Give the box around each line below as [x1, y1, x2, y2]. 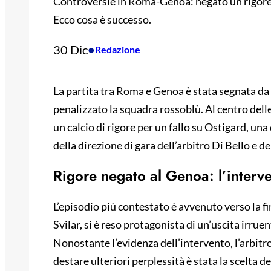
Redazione [95, 44, 140, 56]
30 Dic [53, 42, 88, 57]
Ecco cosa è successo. [53, 13, 151, 27]
